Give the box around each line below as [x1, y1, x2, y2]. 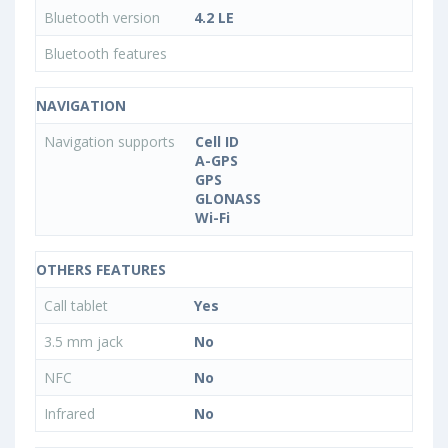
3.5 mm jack [44, 332, 127, 351]
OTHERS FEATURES [36, 260, 166, 279]
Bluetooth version [44, 8, 164, 27]
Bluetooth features [44, 44, 171, 63]
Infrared [44, 404, 99, 423]
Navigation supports [44, 132, 179, 151]
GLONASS [195, 189, 261, 208]
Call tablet [44, 296, 108, 315]
